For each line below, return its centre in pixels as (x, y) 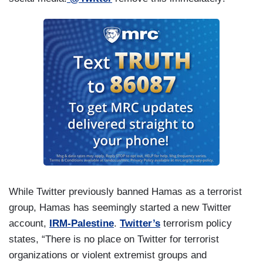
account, (29, 223)
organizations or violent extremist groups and (108, 255)
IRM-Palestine (82, 223)
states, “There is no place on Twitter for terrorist (114, 239)
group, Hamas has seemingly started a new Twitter (120, 208)
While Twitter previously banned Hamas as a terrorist (125, 192)
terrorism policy (196, 223)
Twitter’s (140, 223)
